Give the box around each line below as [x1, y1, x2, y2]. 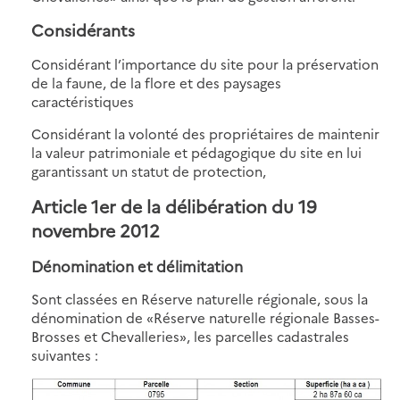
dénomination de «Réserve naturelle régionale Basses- [31, 307, 379, 327]
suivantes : [31, 345, 98, 364]
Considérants [31, 18, 135, 41]
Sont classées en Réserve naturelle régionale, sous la [31, 288, 368, 308]
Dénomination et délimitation [31, 254, 243, 276]
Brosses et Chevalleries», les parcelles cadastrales [31, 326, 349, 346]
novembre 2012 [31, 217, 160, 242]
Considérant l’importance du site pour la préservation [31, 54, 379, 73]
